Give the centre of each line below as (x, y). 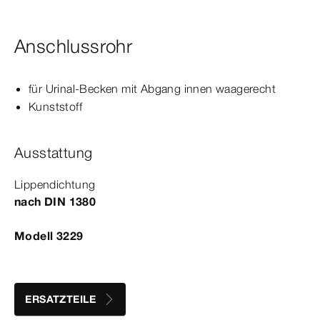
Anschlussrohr (74, 46)
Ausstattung (54, 152)
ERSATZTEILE (61, 300)
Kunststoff (55, 106)
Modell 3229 (49, 235)
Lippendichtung (55, 184)
